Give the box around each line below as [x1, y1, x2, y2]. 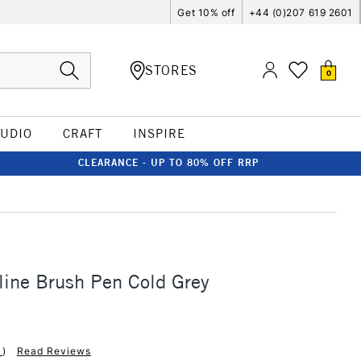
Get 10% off [177, 6, 235, 19]
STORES [145, 61, 197, 78]
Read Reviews [16, 344, 91, 357]
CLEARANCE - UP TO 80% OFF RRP [78, 156, 259, 168]
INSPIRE [132, 126, 185, 141]
